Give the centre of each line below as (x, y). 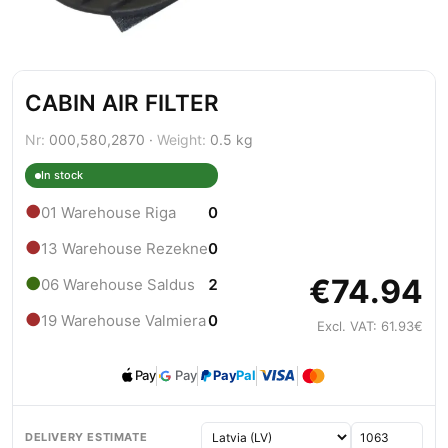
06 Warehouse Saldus (118, 284)
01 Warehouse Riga (108, 212)
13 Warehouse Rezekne (124, 248)
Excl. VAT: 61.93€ (370, 326)
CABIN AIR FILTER (122, 103)
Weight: (181, 140)
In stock (62, 175)
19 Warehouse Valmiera (123, 320)
